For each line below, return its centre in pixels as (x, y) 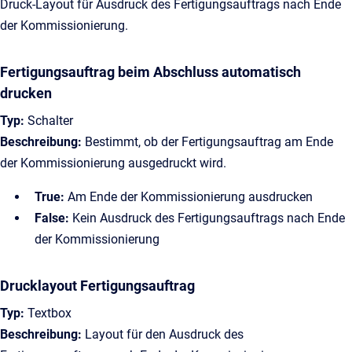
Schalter (49, 121)
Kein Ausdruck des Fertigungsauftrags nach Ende (207, 218)
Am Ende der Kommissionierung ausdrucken (189, 197)
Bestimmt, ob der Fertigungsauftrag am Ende (207, 142)
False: (52, 218)
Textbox (48, 313)
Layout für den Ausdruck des (163, 334)
